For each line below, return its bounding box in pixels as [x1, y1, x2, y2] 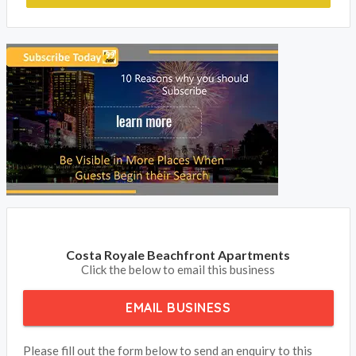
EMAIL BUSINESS [126, 310, 230, 327]
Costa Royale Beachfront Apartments [66, 257, 290, 273]
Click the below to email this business [81, 273, 275, 288]
